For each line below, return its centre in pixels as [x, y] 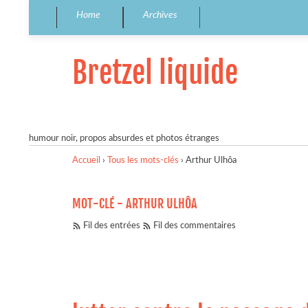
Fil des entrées [112, 226]
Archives [160, 15]
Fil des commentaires [195, 226]
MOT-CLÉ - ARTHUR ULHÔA [135, 204]
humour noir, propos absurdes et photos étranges [124, 138]
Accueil [86, 160]
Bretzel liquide [155, 73]
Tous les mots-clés [143, 160]
